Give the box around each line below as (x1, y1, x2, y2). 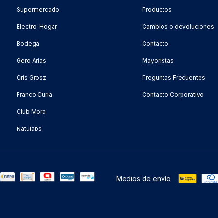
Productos (142, 5, 172, 13)
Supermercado (16, 5, 59, 13)
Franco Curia (16, 91, 52, 98)
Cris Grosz (16, 73, 46, 81)
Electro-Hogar (16, 22, 57, 30)
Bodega (16, 39, 39, 47)
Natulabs (16, 125, 42, 132)
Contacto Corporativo (142, 91, 204, 98)
